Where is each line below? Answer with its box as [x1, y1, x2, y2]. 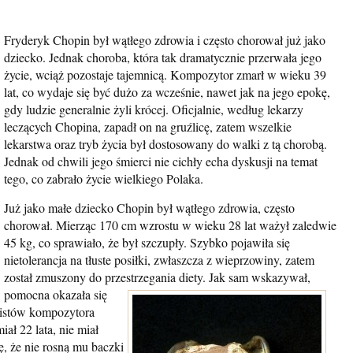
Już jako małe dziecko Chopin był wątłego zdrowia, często [4, 199, 295, 216]
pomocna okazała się [4, 286, 107, 303]
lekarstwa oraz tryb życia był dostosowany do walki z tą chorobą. [4, 136, 327, 152]
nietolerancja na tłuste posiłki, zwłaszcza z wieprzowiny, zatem [4, 251, 314, 268]
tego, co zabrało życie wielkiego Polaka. [4, 170, 203, 187]
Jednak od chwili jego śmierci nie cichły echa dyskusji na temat [4, 153, 318, 169]
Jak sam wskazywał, [206, 269, 310, 285]
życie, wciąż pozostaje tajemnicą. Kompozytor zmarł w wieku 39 [4, 66, 326, 83]
